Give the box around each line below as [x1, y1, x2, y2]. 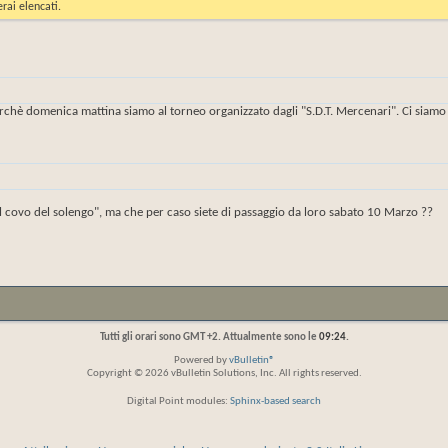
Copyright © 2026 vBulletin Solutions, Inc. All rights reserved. [86, 368, 362, 379]
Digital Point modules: [127, 396, 230, 407]
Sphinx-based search [230, 396, 321, 407]
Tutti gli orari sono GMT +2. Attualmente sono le [99, 332, 319, 343]
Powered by [173, 355, 229, 366]
